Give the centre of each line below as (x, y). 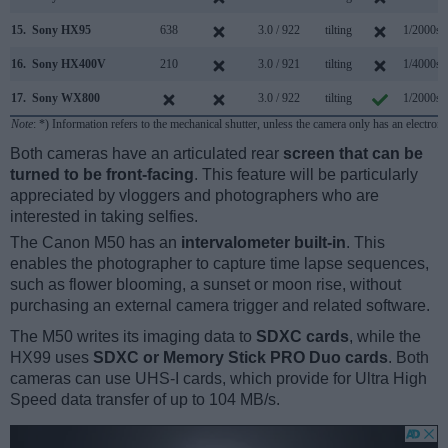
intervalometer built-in (263, 243)
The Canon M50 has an (95, 243)
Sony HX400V (69, 64)
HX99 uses (51, 358)
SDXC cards (302, 337)
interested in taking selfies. (104, 217)
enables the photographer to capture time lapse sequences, (219, 264)
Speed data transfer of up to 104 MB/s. (145, 400)
